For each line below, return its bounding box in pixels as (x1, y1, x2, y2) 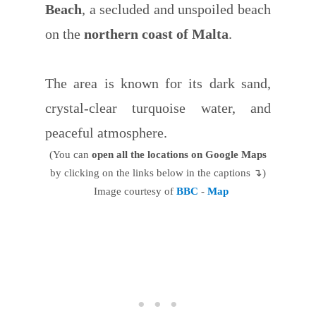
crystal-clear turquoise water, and (45, 99, 271, 116)
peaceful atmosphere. (45, 124, 167, 140)
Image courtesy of (87, 185, 176, 197)
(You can (49, 148, 92, 160)
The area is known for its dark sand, (45, 75, 271, 91)
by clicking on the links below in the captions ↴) (50, 166, 266, 178)
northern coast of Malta (84, 25, 229, 42)
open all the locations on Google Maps (92, 148, 267, 160)
